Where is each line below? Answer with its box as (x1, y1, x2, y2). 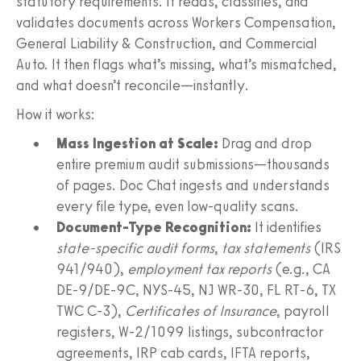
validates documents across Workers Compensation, (16, 13, 336, 31)
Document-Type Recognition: (56, 218, 251, 236)
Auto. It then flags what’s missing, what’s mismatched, (16, 55, 337, 73)
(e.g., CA (272, 259, 330, 278)
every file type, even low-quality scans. (56, 197, 299, 215)
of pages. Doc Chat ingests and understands (56, 176, 330, 194)
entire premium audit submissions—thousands (56, 155, 330, 173)
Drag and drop (218, 134, 312, 152)
